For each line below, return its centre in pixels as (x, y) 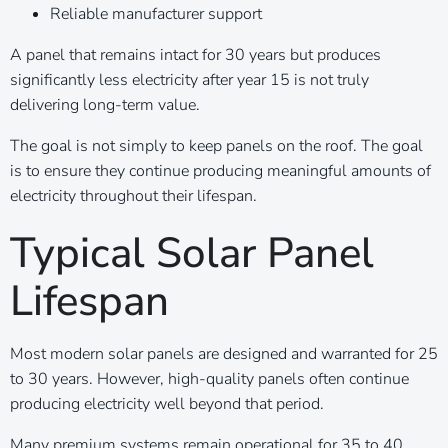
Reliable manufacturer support (156, 13)
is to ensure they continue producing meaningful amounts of (220, 170)
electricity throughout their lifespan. (133, 195)
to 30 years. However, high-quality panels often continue (209, 378)
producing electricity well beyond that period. (167, 403)
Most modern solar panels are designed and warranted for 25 (224, 353)
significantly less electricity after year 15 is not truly (189, 79)
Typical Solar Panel (192, 253)
